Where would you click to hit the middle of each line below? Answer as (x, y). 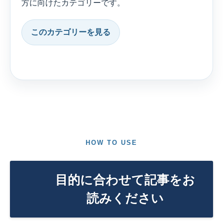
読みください (125, 198)
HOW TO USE (111, 143)
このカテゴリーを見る (71, 32)
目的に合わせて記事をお (125, 179)
